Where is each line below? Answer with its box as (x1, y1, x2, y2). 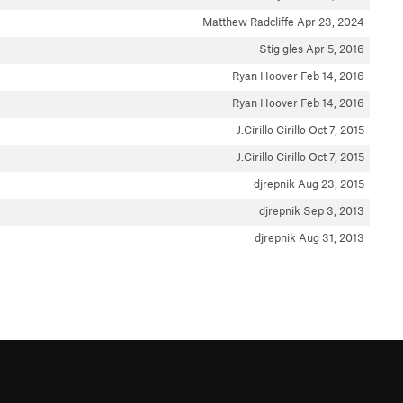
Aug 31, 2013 (299, 230, 364, 245)
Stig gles (259, 41, 306, 56)
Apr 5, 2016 (306, 41, 364, 56)
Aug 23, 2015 (298, 176, 364, 191)
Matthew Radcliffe (202, 14, 297, 29)
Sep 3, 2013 (303, 203, 364, 218)
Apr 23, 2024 (297, 14, 364, 29)
